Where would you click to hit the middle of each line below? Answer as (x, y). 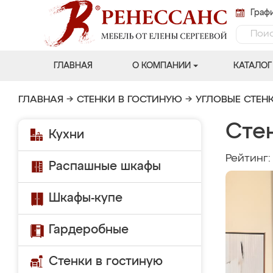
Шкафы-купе (86, 198)
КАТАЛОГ (252, 66)
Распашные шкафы (105, 166)
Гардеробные (89, 230)
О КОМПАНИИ (161, 66)
